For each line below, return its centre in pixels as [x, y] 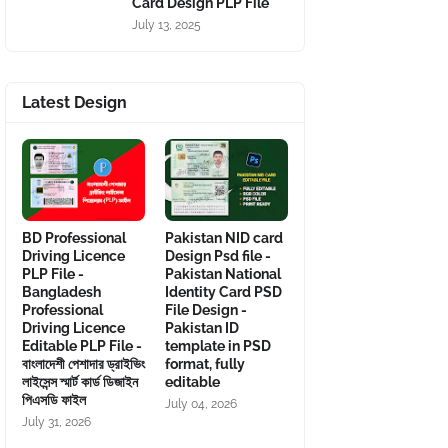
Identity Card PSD [223, 292]
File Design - [206, 310]
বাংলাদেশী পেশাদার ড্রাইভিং [83, 364]
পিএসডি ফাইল [54, 400]
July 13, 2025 [166, 25]
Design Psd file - [218, 256]
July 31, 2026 [56, 422]
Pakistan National [223, 274]
